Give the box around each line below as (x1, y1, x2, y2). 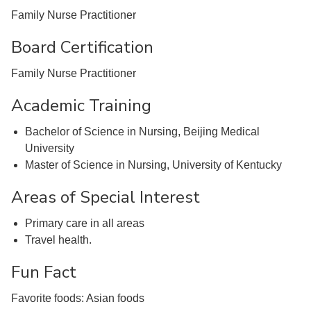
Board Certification (11, 36, 153, 58)
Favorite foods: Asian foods (11, 292, 144, 304)
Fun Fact (11, 261, 76, 283)
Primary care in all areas (25, 217, 144, 229)
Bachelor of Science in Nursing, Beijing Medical (25, 126, 260, 137)
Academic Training (11, 94, 151, 117)
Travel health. (25, 234, 94, 246)
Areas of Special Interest (11, 186, 200, 208)
